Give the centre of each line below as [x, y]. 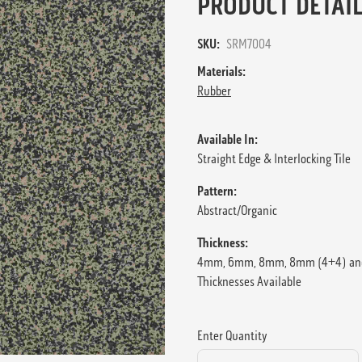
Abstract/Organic [237, 210]
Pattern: [217, 191]
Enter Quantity [232, 335]
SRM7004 [249, 44]
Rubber [214, 90]
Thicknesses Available [249, 281]
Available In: [227, 139]
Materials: [221, 71]
